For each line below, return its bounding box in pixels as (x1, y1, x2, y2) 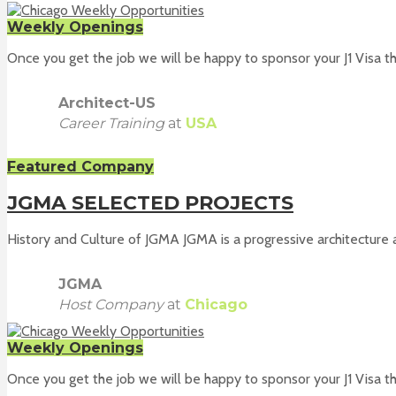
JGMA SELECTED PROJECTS (7, 191, 293, 216)
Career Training (58, 114, 164, 132)
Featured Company (7, 157, 154, 175)
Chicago (185, 296, 247, 314)
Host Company (58, 296, 164, 314)
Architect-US (58, 94, 156, 111)
